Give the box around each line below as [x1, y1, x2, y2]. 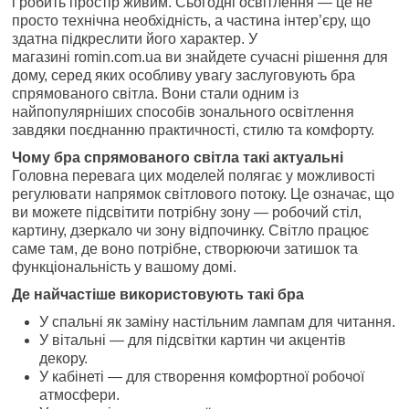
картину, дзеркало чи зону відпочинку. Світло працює [12, 222, 370, 238]
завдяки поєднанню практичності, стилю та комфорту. [12, 121, 375, 138]
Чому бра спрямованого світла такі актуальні [12, 149, 344, 165]
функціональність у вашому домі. [12, 258, 237, 275]
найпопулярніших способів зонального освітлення [12, 103, 355, 120]
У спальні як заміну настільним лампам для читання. [39, 313, 396, 330]
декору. [39, 350, 89, 366]
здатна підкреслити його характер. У [12, 30, 258, 47]
